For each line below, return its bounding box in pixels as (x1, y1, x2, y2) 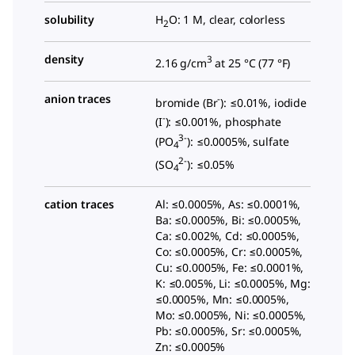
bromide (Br (155, 94, 218, 110)
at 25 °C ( (212, 55, 262, 71)
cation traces (44, 196, 114, 212)
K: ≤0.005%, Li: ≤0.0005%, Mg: (155, 275, 311, 291)
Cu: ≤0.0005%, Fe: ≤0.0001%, (155, 259, 304, 275)
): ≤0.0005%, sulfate (187, 133, 289, 149)
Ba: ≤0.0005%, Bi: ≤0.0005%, (155, 212, 302, 227)
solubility (44, 12, 94, 28)
